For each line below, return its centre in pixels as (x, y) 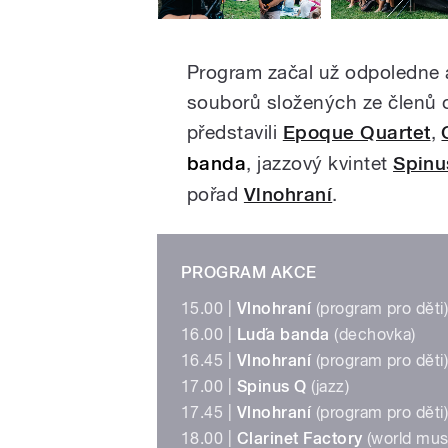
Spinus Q (271, 387)
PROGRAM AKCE (249, 273)
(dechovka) (372, 335)
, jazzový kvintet (320, 163)
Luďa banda (283, 335)
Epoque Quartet (356, 133)
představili (232, 132)
